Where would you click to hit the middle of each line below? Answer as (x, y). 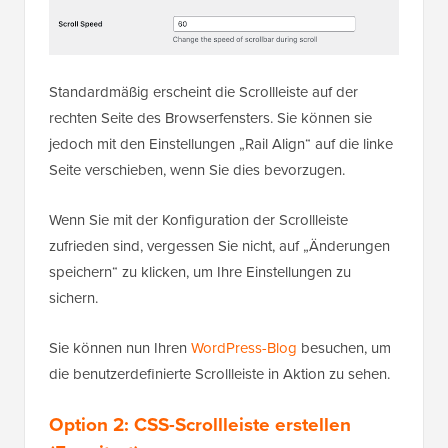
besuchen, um (344, 347)
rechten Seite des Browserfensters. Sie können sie (210, 117)
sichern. (73, 297)
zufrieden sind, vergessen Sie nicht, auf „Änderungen (219, 245)
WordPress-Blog (244, 347)
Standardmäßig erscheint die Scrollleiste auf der (203, 91)
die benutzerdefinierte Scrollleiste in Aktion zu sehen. (219, 373)
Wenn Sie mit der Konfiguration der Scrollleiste (198, 219)
